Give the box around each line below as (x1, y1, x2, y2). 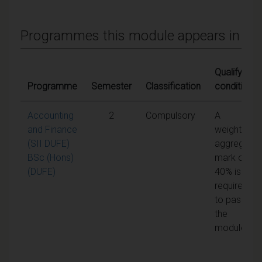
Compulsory (146, 109, 195, 121)
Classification (146, 80, 201, 92)
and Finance (27, 123, 77, 135)
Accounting (27, 109, 74, 121)
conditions (215, 80, 257, 92)
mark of (215, 151, 247, 163)
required (215, 180, 248, 191)
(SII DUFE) (27, 137, 70, 149)
